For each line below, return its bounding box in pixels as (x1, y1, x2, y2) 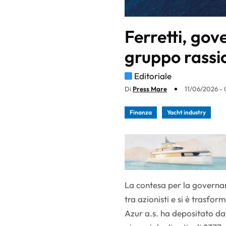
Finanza (130, 108, 152, 117)
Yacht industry (167, 108, 206, 117)
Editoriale (134, 71, 172, 82)
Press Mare (133, 85, 167, 93)
